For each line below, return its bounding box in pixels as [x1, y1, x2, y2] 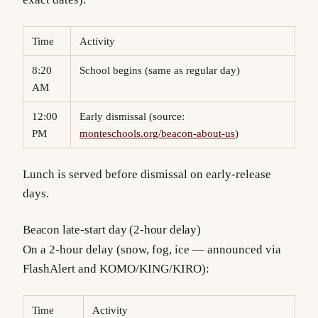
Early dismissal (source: [86, 110, 185, 122]
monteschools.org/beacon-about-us [79, 127, 235, 139]
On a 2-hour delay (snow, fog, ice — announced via [23, 243, 281, 257]
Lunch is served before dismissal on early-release [23, 168, 271, 182]
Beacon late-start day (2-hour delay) [23, 223, 201, 237]
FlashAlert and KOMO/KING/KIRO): [23, 262, 209, 276]
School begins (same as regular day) [85, 64, 240, 76]
